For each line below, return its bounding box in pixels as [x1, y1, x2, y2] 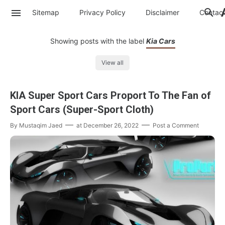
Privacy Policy [79, 8, 126, 17]
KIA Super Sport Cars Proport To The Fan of [10, 89, 211, 102]
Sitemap [32, 8, 59, 17]
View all [101, 59, 124, 67]
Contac [199, 8, 223, 17]
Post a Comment [153, 122, 199, 130]
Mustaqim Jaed [19, 122, 62, 130]
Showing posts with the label [50, 37, 146, 45]
